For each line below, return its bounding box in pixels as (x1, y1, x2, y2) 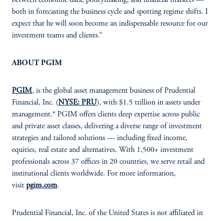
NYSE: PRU (58, 98, 97, 107)
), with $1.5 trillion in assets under (97, 98, 200, 107)
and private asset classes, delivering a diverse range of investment (12, 122, 202, 130)
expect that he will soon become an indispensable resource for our (12, 19, 208, 28)
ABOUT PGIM (12, 59, 62, 67)
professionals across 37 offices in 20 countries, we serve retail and (12, 157, 205, 166)
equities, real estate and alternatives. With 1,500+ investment (12, 146, 193, 154)
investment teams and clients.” (12, 31, 102, 39)
